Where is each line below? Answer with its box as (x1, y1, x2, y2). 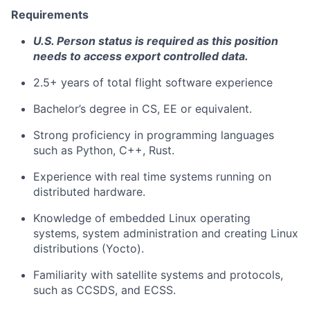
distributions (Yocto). (33, 241, 144, 255)
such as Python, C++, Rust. (33, 143, 174, 157)
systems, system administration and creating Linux (33, 226, 298, 240)
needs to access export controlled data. (33, 49, 248, 63)
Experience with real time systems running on (33, 170, 271, 183)
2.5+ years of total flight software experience (33, 75, 273, 89)
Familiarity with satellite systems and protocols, (33, 268, 283, 282)
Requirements (11, 8, 89, 21)
